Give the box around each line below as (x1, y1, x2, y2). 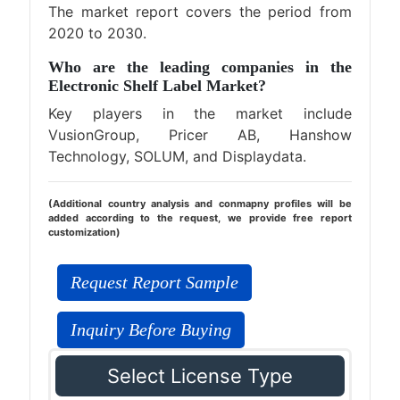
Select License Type (106, 364, 293, 387)
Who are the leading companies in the (48, 58, 352, 76)
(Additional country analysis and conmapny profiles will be (48, 197, 352, 210)
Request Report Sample (71, 272, 239, 292)
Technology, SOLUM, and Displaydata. (48, 147, 307, 165)
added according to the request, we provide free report (48, 212, 352, 224)
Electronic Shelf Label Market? (48, 77, 267, 95)
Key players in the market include (48, 104, 352, 122)
